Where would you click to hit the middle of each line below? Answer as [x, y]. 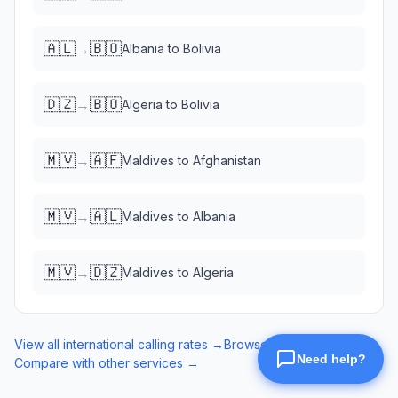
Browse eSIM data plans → [302, 344]
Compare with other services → [107, 363]
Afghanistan [227, 160]
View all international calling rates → [119, 344]
